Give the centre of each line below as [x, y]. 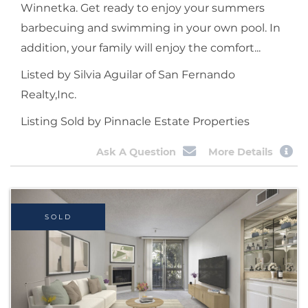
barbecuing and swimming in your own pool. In [151, 27]
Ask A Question [136, 152]
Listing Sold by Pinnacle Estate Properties [135, 121]
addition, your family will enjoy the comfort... [141, 47]
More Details [241, 152]
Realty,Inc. [48, 94]
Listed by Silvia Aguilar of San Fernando [128, 74]
